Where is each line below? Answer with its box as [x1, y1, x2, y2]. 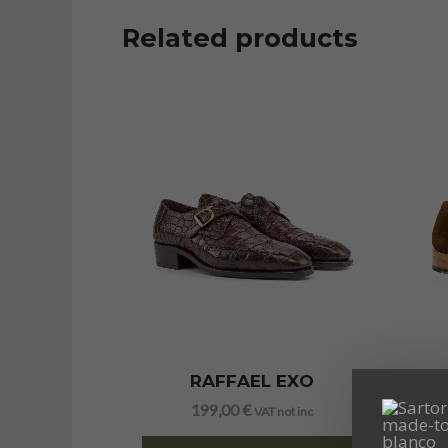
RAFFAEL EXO [190, 371, 314, 392]
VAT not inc [254, 403, 313, 419]
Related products [122, 21, 358, 53]
